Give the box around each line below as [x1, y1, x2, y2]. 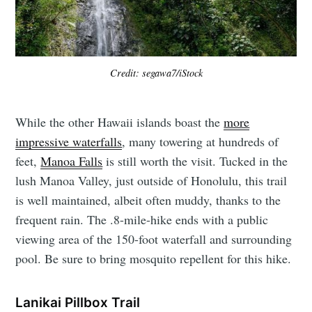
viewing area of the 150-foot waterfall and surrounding [15, 230, 292, 247]
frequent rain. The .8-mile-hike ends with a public [15, 210, 269, 228]
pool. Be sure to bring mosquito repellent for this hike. [15, 249, 292, 267]
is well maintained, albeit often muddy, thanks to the [15, 191, 281, 208]
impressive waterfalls [15, 132, 123, 150]
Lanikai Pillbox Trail [15, 294, 141, 311]
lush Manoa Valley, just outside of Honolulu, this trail [15, 171, 288, 189]
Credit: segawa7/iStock [109, 66, 203, 80]
